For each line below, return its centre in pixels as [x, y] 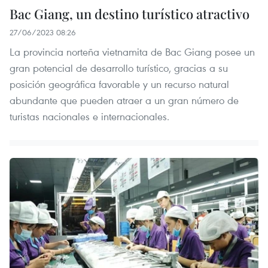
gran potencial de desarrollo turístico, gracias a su [119, 68]
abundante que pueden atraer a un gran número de [124, 100]
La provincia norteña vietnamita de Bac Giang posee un [132, 51]
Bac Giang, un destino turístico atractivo [130, 13]
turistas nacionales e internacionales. [89, 116]
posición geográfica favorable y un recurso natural [119, 84]
